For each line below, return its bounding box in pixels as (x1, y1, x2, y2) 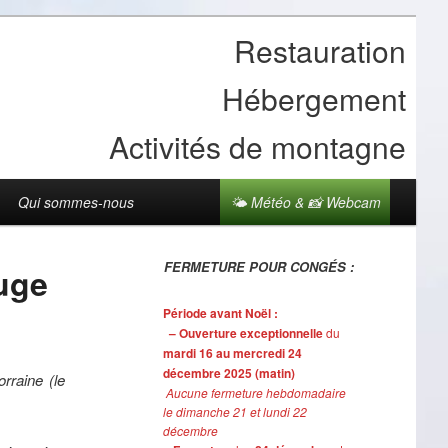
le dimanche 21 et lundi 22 (162, 403, 307, 421)
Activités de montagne (109, 125, 406, 168)
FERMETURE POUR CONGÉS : (163, 257, 354, 276)
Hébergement (222, 77, 406, 120)
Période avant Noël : (162, 304, 278, 323)
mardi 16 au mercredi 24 (162, 344, 302, 363)
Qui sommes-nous (17, 192, 134, 212)
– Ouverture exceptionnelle (165, 324, 323, 343)
